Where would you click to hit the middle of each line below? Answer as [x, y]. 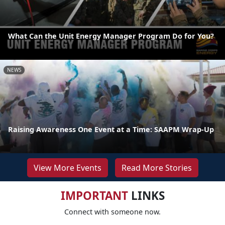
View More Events [67, 167]
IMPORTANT [94, 195]
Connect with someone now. [113, 211]
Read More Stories [156, 167]
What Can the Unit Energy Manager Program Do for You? [111, 36]
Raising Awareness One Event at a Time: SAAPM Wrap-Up [111, 129]
